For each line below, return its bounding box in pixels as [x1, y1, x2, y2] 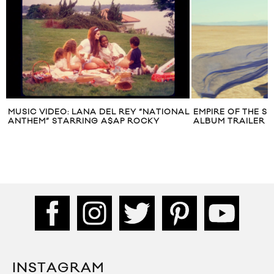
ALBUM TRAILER [193, 116, 265, 127]
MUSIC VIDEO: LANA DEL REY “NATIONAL [8, 107, 190, 117]
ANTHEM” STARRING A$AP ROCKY [8, 116, 160, 127]
